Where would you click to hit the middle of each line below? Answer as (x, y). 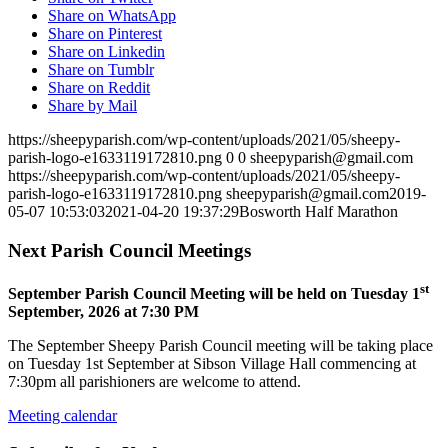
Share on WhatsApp (112, 15)
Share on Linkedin (106, 51)
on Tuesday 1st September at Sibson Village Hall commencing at (212, 363)
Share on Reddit (99, 87)
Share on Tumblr (101, 69)
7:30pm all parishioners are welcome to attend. (154, 381)
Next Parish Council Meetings (129, 250)
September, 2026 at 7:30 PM (103, 311)
